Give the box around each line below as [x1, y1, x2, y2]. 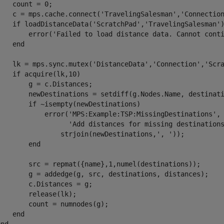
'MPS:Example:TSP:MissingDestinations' [68, 110, 216, 118]
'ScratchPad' [92, 20, 140, 28]
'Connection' [152, 60, 200, 68]
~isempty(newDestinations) [36, 100, 140, 108]
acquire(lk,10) [20, 70, 80, 78]
